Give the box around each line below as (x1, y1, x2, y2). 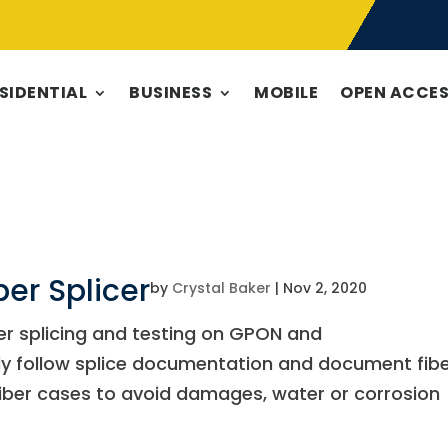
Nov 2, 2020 (283, 278, 368, 298)
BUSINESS (129, 81, 213, 104)
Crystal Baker (172, 278, 272, 298)
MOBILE (254, 81, 319, 104)
